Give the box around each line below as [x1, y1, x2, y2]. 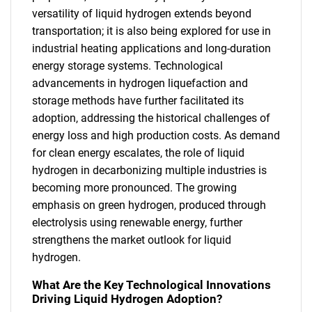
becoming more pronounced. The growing [32, 180, 237, 194]
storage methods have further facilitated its [32, 93, 244, 107]
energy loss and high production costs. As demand [32, 128, 280, 142]
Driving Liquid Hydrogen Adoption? [32, 291, 222, 306]
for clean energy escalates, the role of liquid [32, 146, 244, 159]
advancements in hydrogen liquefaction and [32, 76, 248, 90]
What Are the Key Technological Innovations [32, 277, 271, 292]
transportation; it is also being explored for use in [32, 24, 271, 38]
